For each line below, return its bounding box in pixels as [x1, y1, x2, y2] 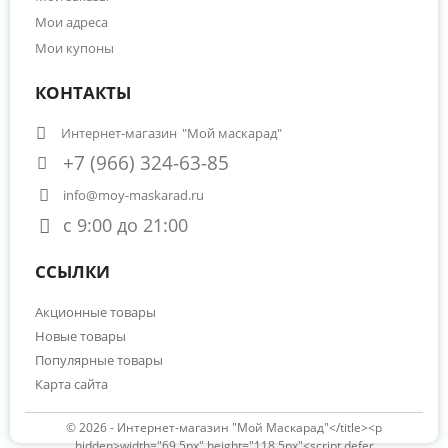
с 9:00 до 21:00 [63, 213, 188, 237]
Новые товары [35, 327, 126, 345]
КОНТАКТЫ [35, 81, 131, 104]
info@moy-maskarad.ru [63, 186, 204, 204]
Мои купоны [35, 39, 114, 57]
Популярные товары [35, 351, 163, 369]
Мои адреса [35, 13, 108, 31]
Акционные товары [35, 303, 156, 321]
